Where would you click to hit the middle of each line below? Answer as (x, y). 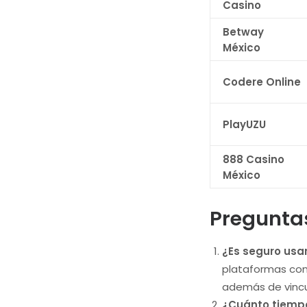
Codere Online (262, 82)
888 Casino (254, 159)
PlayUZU (244, 124)
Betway (243, 32)
